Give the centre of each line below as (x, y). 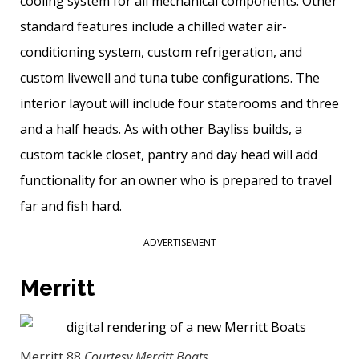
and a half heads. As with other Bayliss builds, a (161, 129)
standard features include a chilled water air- (153, 27)
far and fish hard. (71, 206)
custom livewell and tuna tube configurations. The (170, 78)
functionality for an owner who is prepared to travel (176, 181)
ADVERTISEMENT (179, 243)
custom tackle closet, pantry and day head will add (169, 155)
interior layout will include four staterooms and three (179, 104)
